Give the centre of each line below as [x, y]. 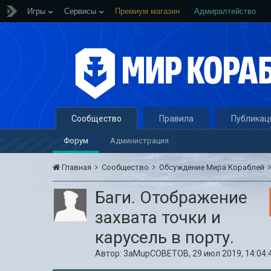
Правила [177, 119]
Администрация [140, 141]
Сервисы [80, 11]
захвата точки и [158, 217]
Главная [77, 167]
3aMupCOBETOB [156, 253]
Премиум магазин [147, 11]
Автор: [109, 253]
